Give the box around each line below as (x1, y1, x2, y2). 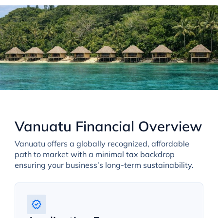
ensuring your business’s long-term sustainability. (14, 160, 194, 170)
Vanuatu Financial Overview (14, 117, 202, 135)
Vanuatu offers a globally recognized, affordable (14, 138, 189, 148)
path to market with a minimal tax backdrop (14, 149, 175, 159)
